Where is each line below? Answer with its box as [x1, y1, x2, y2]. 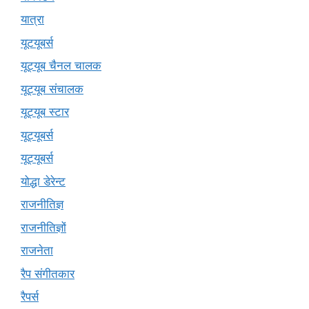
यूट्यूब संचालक [21, 81, 83, 96]
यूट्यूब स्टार [21, 105, 69, 119]
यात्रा [21, 12, 44, 27]
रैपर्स [21, 290, 39, 304]
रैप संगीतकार [21, 266, 74, 281]
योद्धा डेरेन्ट [21, 174, 66, 188]
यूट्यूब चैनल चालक [21, 59, 101, 73]
